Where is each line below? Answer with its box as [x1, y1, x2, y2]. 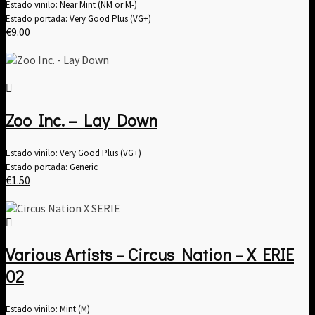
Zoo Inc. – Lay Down [6, 108, 157, 131]
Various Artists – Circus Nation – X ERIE [6, 243, 294, 265]
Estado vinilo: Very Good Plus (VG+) [6, 146, 141, 159]
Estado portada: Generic [6, 160, 98, 173]
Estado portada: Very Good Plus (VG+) [6, 12, 151, 25]
